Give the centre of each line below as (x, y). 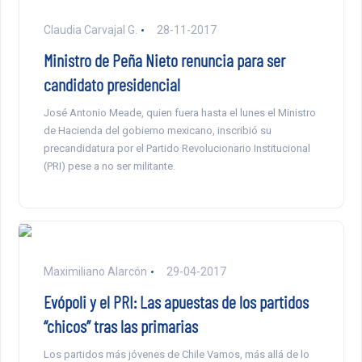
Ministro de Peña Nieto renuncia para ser (164, 60)
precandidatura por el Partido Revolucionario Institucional (177, 149)
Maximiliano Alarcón (95, 272)
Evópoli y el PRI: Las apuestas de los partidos (176, 302)
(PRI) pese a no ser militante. (109, 166)
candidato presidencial (112, 84)
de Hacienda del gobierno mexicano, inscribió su (157, 131)
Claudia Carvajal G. (90, 30)
